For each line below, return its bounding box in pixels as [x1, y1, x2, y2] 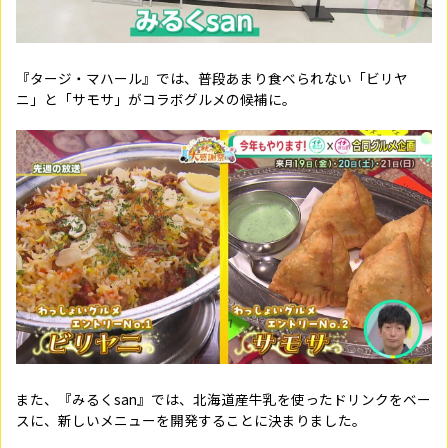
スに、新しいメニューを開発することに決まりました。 [16, 410, 366, 430]
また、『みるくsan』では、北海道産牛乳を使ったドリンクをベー [16, 389, 431, 409]
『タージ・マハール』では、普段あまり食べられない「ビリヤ [16, 68, 408, 88]
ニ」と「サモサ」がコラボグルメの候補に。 [16, 89, 296, 109]
